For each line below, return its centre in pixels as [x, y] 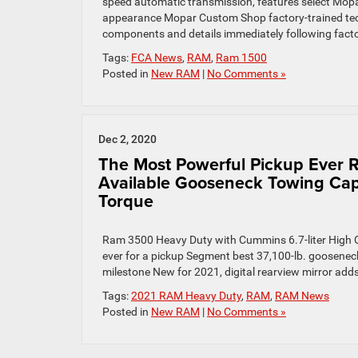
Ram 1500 [241, 58]
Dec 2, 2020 [127, 139]
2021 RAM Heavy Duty [186, 296]
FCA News [157, 58]
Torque [126, 201]
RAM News [302, 296]
